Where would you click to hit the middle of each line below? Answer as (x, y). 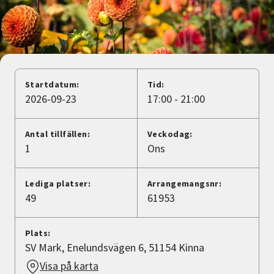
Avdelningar (39, 40)
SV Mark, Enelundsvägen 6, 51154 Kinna (115, 248)
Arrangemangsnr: (185, 184)
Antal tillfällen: (58, 134)
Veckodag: (170, 134)
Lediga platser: (58, 184)
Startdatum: (52, 85)
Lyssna (43, 93)
